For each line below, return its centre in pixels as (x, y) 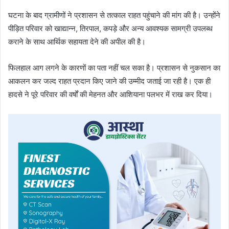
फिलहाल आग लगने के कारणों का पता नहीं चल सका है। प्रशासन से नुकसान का (114, 68)
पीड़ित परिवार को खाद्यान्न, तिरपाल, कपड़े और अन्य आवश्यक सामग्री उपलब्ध (110, 29)
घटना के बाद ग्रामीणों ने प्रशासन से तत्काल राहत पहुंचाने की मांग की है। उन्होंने (114, 15)
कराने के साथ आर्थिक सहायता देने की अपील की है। (77, 42)
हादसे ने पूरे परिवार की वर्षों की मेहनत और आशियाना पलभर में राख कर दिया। (110, 95)
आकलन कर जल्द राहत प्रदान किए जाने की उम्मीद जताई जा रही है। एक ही (109, 81)
